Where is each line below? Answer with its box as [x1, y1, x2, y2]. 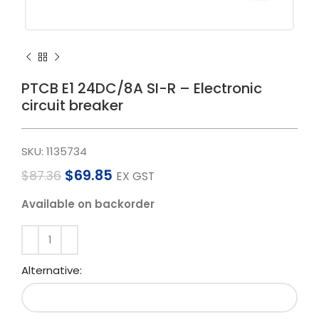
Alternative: [21, 263, 82, 278]
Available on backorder [21, 197, 155, 211]
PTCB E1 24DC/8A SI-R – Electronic [21, 78, 262, 98]
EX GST [116, 169, 155, 184]
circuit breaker [21, 95, 123, 115]
